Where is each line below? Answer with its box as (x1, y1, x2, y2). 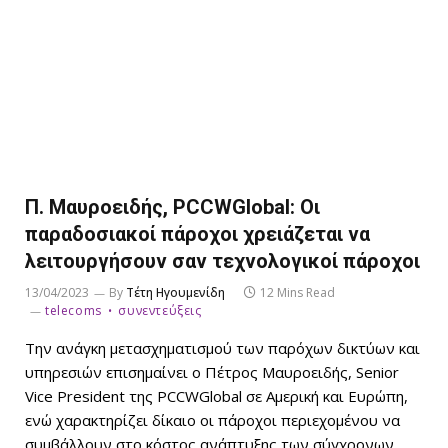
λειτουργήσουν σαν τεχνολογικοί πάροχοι (25, 248, 420, 273)
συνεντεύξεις (118, 301, 202, 319)
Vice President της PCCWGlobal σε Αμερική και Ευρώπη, (25, 385, 408, 406)
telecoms (45, 301, 102, 319)
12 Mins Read (260, 283, 335, 301)
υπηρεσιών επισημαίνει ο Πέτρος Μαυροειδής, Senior (25, 361, 399, 382)
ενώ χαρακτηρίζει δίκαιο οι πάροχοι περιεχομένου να (25, 409, 400, 430)
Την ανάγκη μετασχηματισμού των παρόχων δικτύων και (25, 337, 420, 358)
